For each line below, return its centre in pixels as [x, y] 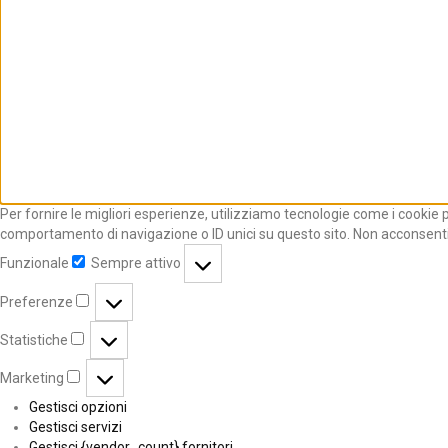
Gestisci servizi [75, 427]
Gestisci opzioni [77, 407]
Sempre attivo [137, 263]
